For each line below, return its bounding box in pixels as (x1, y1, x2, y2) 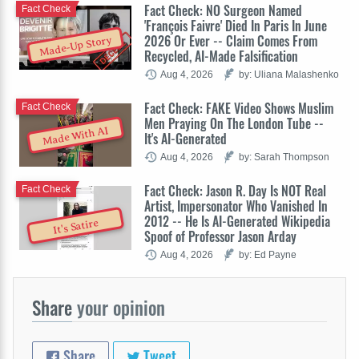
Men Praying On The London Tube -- (144, 114, 324, 134)
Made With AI (42, 124, 110, 148)
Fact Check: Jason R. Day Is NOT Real (144, 181, 326, 201)
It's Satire (51, 216, 99, 237)
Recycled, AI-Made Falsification (144, 46, 298, 67)
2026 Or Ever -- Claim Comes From (144, 31, 317, 51)
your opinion (72, 294, 165, 322)
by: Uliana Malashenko (239, 69, 339, 80)
